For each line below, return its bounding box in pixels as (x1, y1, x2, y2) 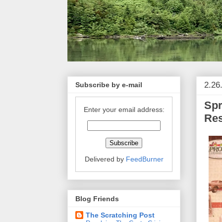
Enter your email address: (83, 106, 165, 114)
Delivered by (84, 155, 126, 164)
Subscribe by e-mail (75, 81, 142, 89)
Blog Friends (75, 194, 119, 203)
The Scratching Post (86, 211, 155, 219)
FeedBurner (125, 155, 164, 164)
